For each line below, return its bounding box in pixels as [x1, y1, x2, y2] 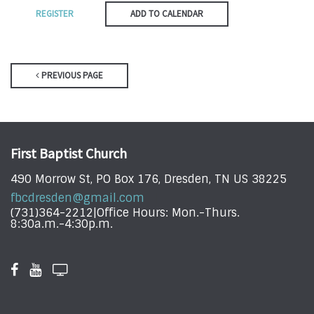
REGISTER [36, 7, 74, 20]
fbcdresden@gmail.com [11, 191, 144, 206]
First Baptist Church [11, 144, 127, 162]
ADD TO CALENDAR [130, 7, 203, 20]
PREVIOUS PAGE [39, 69, 103, 81]
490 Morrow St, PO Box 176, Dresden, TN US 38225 [11, 172, 287, 187]
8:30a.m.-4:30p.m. [11, 217, 113, 232]
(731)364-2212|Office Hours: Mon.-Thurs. [11, 205, 240, 221]
